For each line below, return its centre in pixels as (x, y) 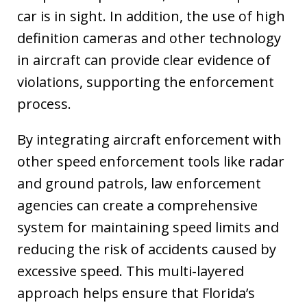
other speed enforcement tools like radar (151, 161)
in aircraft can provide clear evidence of (144, 60)
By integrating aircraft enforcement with (149, 139)
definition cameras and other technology (149, 38)
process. (44, 103)
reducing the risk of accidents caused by (147, 249)
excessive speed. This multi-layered (131, 271)
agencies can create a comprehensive (137, 205)
